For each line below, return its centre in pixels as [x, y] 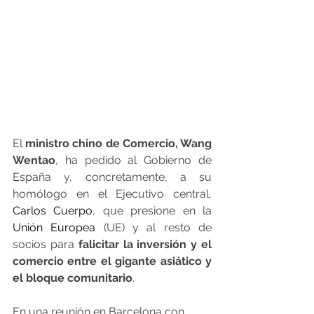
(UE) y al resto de [154, 228]
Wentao [34, 161]
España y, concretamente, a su [112, 177]
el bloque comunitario [73, 278]
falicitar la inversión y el [143, 245]
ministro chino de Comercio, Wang [117, 144]
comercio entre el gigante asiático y [112, 261]
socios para [43, 245]
